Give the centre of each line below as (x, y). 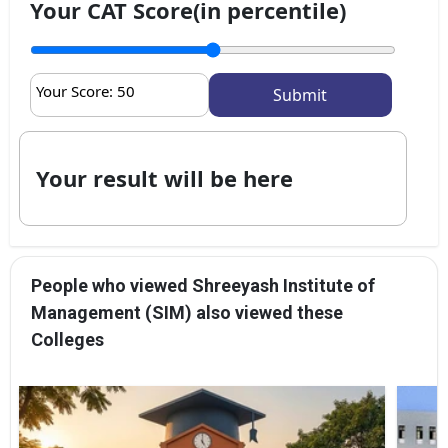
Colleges (67, 339)
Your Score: (76, 90)
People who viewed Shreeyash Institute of (203, 285)
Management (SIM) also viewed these (187, 312)
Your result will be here (164, 177)
